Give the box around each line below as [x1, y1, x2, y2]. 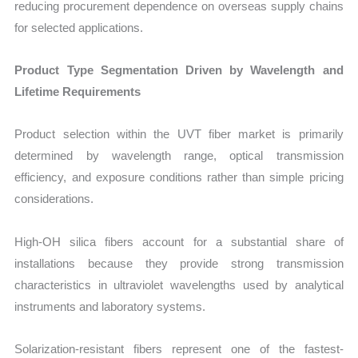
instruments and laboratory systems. [14, 299, 206, 313]
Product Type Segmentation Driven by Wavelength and [14, 63, 344, 78]
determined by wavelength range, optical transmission [14, 149, 344, 163]
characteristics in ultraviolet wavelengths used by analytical [14, 277, 344, 292]
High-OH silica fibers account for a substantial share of [14, 234, 344, 249]
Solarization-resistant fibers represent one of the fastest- [14, 341, 344, 356]
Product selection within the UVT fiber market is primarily [14, 127, 344, 141]
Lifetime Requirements [14, 85, 141, 99]
